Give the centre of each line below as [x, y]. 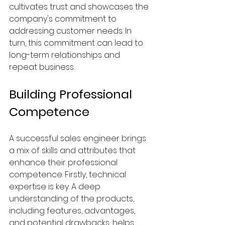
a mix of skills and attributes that [73, 150]
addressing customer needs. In [71, 31]
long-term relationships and [66, 55]
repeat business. [42, 67]
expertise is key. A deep [56, 187]
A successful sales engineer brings [79, 138]
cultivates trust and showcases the [80, 7]
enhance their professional [64, 162]
